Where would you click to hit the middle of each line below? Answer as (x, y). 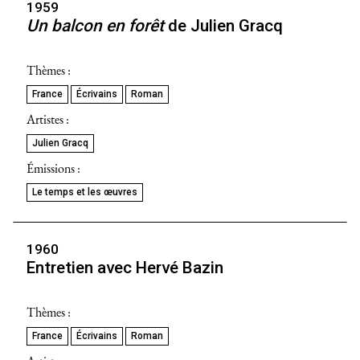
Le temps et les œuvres (85, 192)
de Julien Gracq (223, 25)
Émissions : (53, 169)
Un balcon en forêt (95, 25)
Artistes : (48, 120)
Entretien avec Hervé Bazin (125, 268)
